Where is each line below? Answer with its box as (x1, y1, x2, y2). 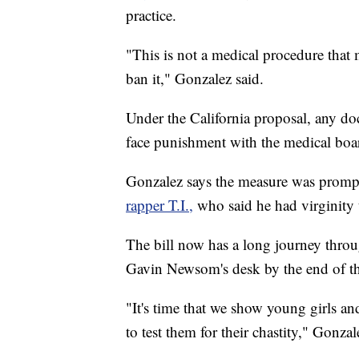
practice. (126, 5, 176, 26)
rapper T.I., (126, 195, 193, 216)
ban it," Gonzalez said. (126, 68, 264, 89)
